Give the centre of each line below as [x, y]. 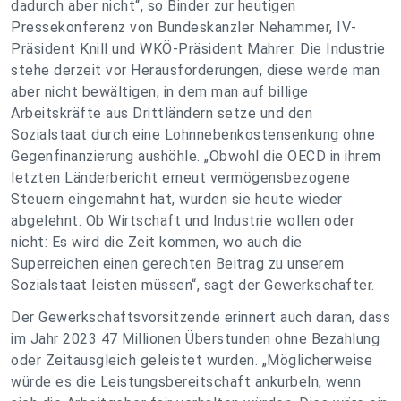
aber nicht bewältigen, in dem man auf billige [160, 92]
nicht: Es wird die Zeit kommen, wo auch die [157, 242]
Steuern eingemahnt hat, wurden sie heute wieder [177, 199]
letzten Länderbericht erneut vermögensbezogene [180, 178]
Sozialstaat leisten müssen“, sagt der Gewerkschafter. [195, 285]
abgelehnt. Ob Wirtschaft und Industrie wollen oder [183, 221]
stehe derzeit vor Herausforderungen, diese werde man [195, 70]
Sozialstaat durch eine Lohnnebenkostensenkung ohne [193, 135]
